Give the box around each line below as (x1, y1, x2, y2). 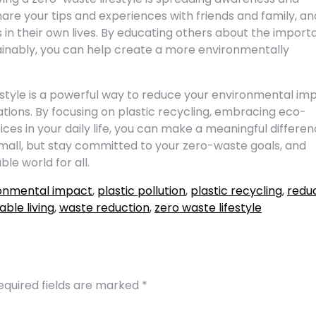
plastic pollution (97, 183, 186, 199)
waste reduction (59, 200, 150, 216)
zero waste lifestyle (154, 200, 262, 216)
